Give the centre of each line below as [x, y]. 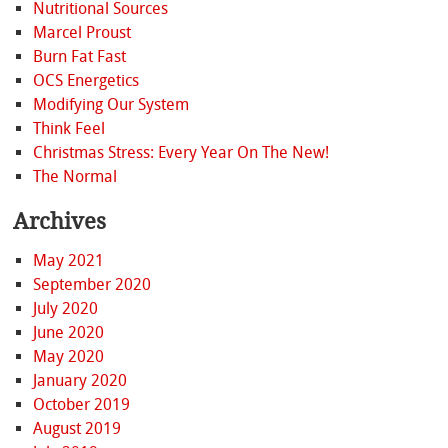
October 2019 [81, 405]
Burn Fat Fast [79, 56]
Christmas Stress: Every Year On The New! [180, 152]
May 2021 [68, 261]
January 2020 [79, 381]
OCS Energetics [85, 80]
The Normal [74, 176]
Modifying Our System [110, 104]
